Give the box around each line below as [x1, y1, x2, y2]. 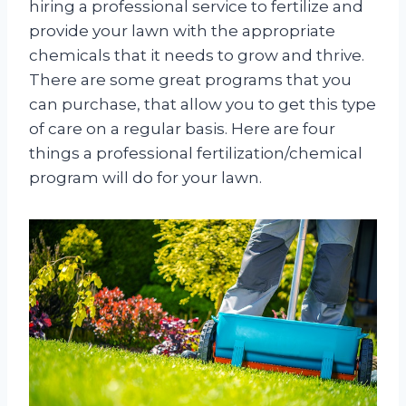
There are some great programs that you [29, 70, 352, 89]
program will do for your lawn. [29, 168, 262, 187]
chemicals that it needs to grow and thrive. [29, 45, 364, 64]
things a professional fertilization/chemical [29, 143, 362, 162]
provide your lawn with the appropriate [29, 21, 335, 40]
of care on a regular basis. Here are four [29, 119, 335, 138]
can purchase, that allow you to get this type [29, 94, 376, 113]
